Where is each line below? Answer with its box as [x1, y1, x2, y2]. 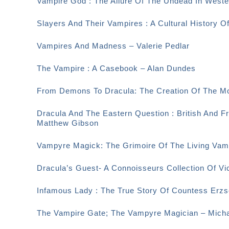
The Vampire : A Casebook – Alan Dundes [37, 64, 196, 73]
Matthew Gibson [37, 119, 99, 127]
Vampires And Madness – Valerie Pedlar [37, 41, 190, 50]
